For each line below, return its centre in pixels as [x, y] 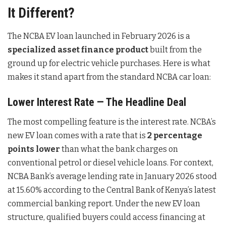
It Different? [41, 13]
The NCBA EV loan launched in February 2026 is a [99, 36]
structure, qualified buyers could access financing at [106, 217]
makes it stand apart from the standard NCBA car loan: [109, 77]
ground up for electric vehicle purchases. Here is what [109, 64]
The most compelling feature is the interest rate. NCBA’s [112, 122]
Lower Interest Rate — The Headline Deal [97, 102]
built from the [175, 50]
